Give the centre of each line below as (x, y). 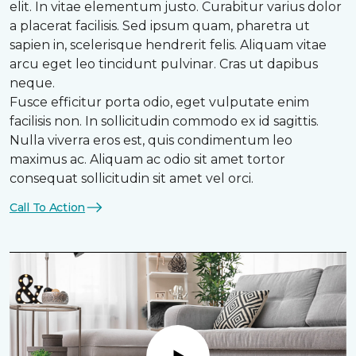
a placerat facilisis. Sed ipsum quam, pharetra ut (160, 26)
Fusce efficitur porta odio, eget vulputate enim (159, 103)
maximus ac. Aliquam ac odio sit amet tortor (147, 160)
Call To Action (48, 207)
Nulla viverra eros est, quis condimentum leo (151, 141)
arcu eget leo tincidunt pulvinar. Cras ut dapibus (164, 64)
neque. (32, 83)
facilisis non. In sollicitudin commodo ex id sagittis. (164, 122)
